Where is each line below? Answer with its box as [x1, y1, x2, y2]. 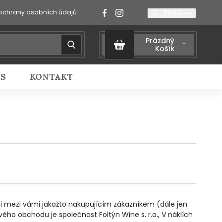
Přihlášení [164, 9, 192, 17]
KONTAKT [30, 71, 73, 82]
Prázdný [146, 36, 174, 46]
